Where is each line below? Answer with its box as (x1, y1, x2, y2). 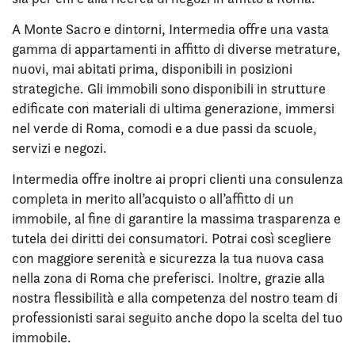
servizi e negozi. (12, 139, 107, 156)
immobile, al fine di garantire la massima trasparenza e (12, 210, 341, 227)
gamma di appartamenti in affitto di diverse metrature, (12, 40, 341, 57)
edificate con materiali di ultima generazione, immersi (12, 100, 334, 116)
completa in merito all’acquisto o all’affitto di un (12, 190, 294, 207)
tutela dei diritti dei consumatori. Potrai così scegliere (12, 230, 331, 246)
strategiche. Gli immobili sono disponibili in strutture (12, 80, 326, 97)
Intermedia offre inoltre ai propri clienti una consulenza (12, 170, 343, 187)
